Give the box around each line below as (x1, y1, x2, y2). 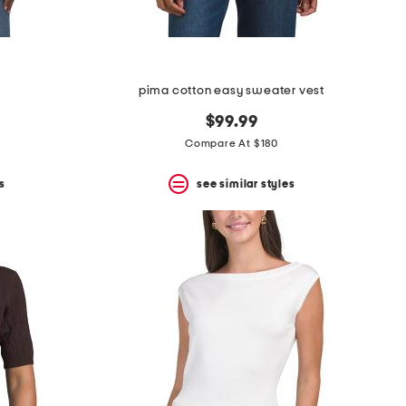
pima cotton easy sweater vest (138, 84, 325, 98)
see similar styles (197, 178, 295, 189)
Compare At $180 (185, 138, 278, 150)
